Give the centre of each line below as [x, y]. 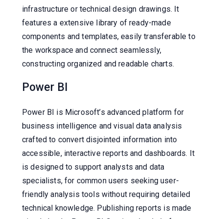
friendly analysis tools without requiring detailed [106, 194]
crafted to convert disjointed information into [100, 139]
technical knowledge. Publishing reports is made [107, 208]
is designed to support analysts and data [93, 167]
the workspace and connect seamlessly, [92, 50]
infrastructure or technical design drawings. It [101, 9]
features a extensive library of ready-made [97, 22]
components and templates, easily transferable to [109, 36]
